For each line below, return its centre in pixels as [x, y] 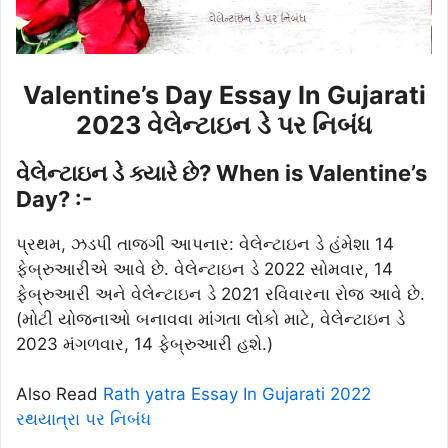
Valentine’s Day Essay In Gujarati [224, 94]
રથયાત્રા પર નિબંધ [83, 419]
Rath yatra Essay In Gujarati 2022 [237, 394]
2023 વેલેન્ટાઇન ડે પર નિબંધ [224, 124]
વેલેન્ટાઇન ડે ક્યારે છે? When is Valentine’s [221, 172]
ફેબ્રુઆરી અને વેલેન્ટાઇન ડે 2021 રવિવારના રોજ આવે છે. [220, 293]
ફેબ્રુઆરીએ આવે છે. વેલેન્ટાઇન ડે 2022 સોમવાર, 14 [204, 268]
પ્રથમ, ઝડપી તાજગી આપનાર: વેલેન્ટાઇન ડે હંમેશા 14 [205, 243]
